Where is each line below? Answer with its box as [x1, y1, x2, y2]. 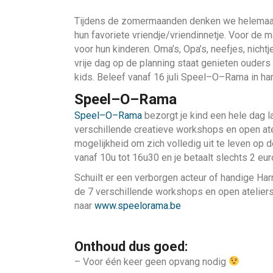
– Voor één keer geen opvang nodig [74, 255, 229, 268]
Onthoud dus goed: [74, 238, 188, 254]
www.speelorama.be [94, 199, 181, 211]
